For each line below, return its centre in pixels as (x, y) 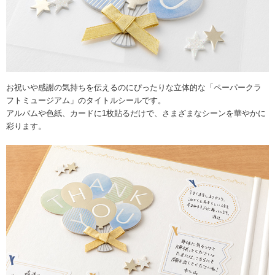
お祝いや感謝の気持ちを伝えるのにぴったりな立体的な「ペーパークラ (134, 88)
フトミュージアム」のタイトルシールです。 (86, 101)
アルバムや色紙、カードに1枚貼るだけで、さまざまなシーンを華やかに (136, 114)
